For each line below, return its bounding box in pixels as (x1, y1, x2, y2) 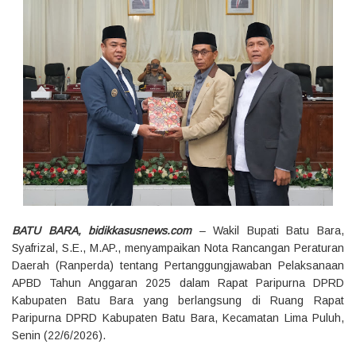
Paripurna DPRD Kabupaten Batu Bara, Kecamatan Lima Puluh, (12, 311, 344, 324)
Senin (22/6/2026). (12, 328, 106, 342)
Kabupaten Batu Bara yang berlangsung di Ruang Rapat (12, 293, 344, 307)
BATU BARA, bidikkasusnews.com (12, 223, 192, 237)
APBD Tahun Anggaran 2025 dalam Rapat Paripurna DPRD (12, 276, 344, 289)
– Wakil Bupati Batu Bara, (192, 223, 345, 237)
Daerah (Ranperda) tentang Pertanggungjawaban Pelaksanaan (12, 258, 344, 272)
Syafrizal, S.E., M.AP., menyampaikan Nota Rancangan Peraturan (12, 241, 344, 254)
